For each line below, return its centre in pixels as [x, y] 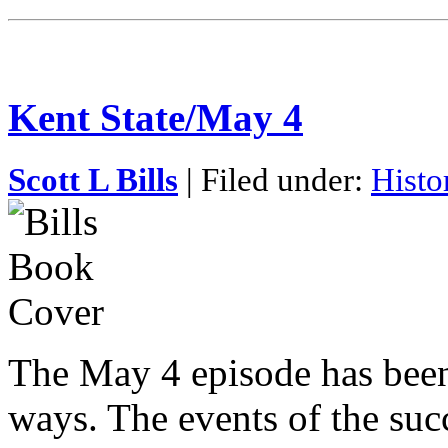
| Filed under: [274, 179]
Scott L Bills [93, 179]
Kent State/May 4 [155, 118]
